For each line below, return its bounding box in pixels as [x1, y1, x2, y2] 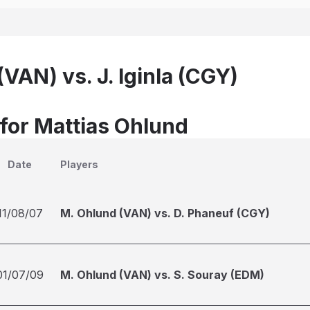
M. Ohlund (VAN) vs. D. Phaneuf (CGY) [60, 206, 270, 220]
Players [60, 158, 98, 170]
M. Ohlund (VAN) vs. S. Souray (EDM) [60, 268, 264, 282]
